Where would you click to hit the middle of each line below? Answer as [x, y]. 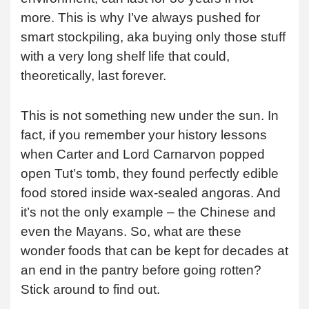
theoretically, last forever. [93, 76]
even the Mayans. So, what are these [131, 231]
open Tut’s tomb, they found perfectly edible [150, 173]
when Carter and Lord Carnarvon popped [143, 154]
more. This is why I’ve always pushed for [140, 18]
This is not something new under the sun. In [150, 116]
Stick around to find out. [90, 289]
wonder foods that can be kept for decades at [154, 251]
